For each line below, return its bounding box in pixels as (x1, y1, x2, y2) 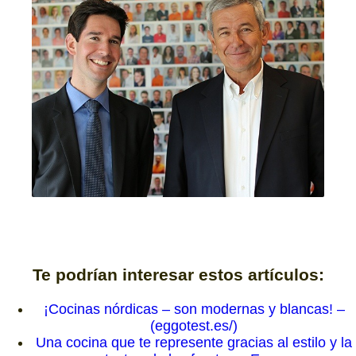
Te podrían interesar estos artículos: (32, 265, 324, 284)
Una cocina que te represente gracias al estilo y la (36, 334, 352, 350)
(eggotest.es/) (150, 317, 238, 334)
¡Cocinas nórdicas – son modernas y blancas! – (43, 300, 345, 317)
